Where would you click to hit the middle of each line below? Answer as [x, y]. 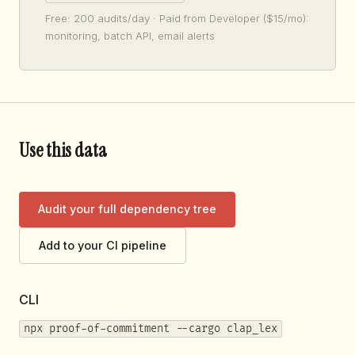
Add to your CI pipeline [103, 246]
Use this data [63, 150]
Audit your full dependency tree [127, 209]
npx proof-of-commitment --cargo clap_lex [150, 329]
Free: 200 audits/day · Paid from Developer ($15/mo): [177, 18]
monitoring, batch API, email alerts [130, 35]
